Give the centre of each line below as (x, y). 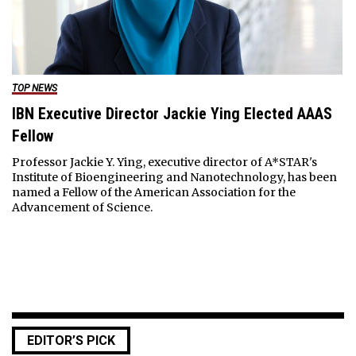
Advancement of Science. (82, 208)
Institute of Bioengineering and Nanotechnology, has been (174, 178)
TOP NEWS (34, 89)
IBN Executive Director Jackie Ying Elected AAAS (172, 114)
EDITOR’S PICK (71, 341)
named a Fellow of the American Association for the (153, 193)
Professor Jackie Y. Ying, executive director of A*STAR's (164, 163)
